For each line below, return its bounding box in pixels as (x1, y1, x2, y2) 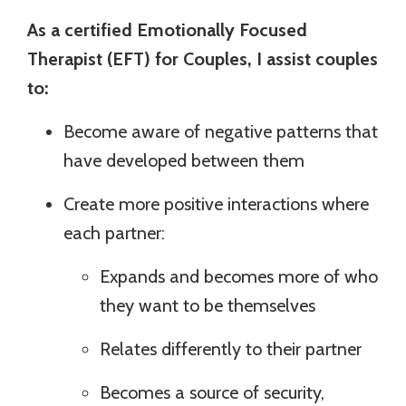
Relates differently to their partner (100, 337, 362, 360)
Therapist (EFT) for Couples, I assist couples (27, 47, 378, 70)
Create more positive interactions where (63, 192, 369, 215)
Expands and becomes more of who (100, 265, 378, 287)
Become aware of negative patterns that (63, 120, 378, 142)
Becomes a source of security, (100, 381, 324, 403)
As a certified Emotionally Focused (27, 18, 307, 41)
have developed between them (63, 149, 304, 171)
